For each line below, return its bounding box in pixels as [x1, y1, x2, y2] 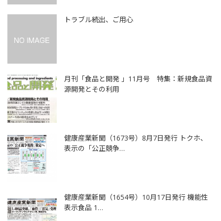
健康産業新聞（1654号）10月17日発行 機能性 [64, 192, 208, 202]
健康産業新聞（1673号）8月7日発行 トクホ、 [64, 133, 207, 143]
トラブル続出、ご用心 [64, 15, 133, 24]
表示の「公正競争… [64, 144, 125, 153]
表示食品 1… [64, 203, 103, 212]
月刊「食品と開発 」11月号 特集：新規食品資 [64, 74, 212, 83]
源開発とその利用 [64, 84, 119, 94]
